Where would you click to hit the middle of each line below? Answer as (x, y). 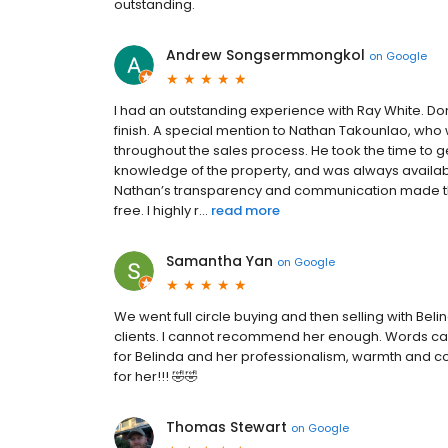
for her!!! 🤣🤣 (156, 377)
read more (245, 211)
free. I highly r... (161, 211)
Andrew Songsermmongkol (265, 55)
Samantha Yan (219, 261)
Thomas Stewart (226, 427)
